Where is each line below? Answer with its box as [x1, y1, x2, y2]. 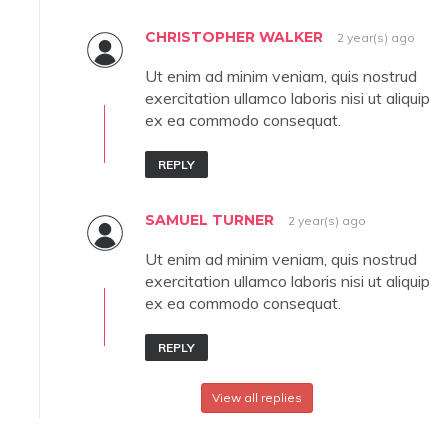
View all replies [211, 390, 302, 406]
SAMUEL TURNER [145, 211, 274, 230]
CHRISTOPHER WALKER [145, 28, 323, 47]
